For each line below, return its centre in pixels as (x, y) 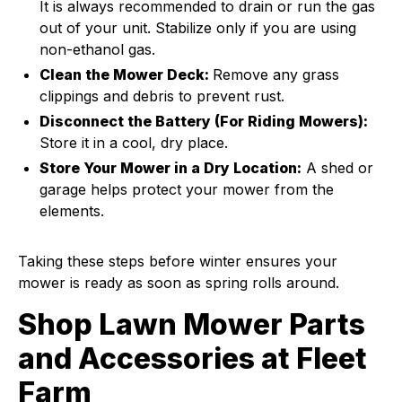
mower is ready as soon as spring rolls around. (181, 283)
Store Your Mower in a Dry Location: (170, 168)
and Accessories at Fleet (192, 358)
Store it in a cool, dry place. (134, 143)
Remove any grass (276, 74)
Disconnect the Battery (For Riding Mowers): (204, 121)
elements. (72, 211)
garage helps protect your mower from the (187, 189)
